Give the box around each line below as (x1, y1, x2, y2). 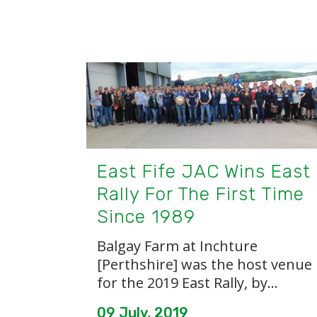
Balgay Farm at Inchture (97, 236, 258, 255)
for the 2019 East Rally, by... (97, 272, 278, 292)
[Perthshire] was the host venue (97, 254, 312, 274)
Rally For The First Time (97, 183, 304, 205)
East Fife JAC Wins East (97, 160, 311, 183)
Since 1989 (97, 205, 195, 228)
